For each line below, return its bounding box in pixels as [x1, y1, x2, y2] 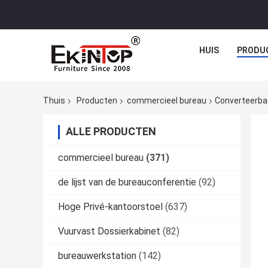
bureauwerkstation [58, 250, 136, 262]
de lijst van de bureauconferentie [58, 176, 196, 188]
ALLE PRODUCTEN [66, 125, 156, 138]
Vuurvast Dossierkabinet [58, 226, 160, 237]
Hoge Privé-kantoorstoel [58, 201, 163, 213]
